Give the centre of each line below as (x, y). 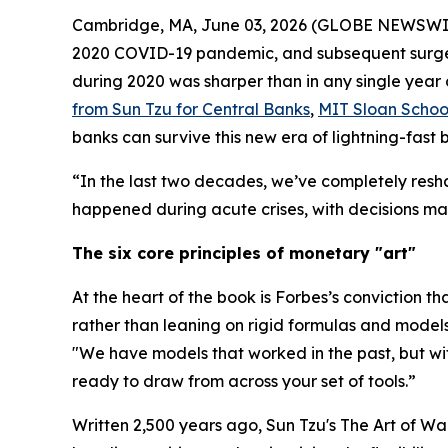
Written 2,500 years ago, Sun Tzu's (206, 425)
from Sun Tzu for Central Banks (191, 109)
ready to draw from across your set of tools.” (244, 381)
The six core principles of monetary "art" (244, 253)
